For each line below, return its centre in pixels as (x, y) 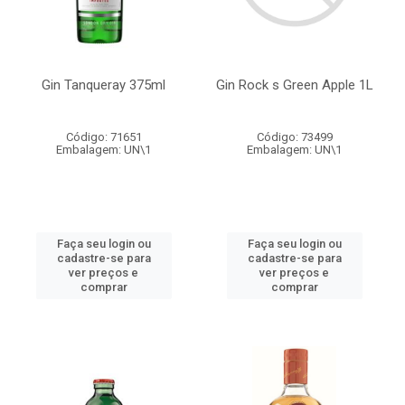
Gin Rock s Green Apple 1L (294, 85)
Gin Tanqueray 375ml (104, 85)
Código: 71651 (104, 137)
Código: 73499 (294, 137)
